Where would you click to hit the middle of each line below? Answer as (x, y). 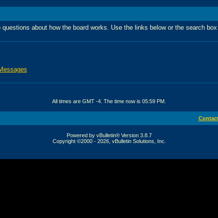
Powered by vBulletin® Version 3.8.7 (109, 135)
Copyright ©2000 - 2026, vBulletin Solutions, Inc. (109, 141)
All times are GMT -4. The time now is (97, 101)
